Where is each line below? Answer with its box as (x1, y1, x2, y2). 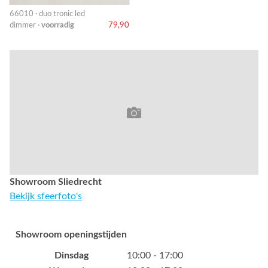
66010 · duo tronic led (10, 10, 85, 18)
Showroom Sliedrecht (10, 177, 102, 187)
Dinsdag (54, 251, 89, 261)
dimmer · (10, 22, 41, 29)
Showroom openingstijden (16, 230, 127, 240)
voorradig (41, 22, 74, 29)
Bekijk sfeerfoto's (10, 191, 82, 202)
